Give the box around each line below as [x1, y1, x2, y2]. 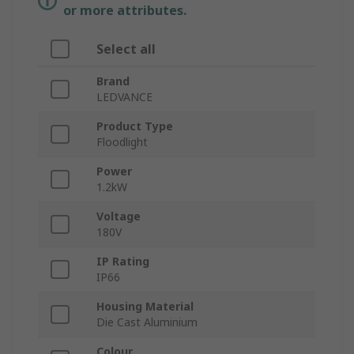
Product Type [96, 119, 173, 134]
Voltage [96, 209, 141, 224]
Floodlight [96, 134, 148, 150]
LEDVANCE [96, 89, 153, 105]
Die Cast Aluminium [96, 314, 198, 330]
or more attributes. [63, 2, 186, 20]
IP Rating [96, 254, 149, 269]
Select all [96, 40, 156, 58]
